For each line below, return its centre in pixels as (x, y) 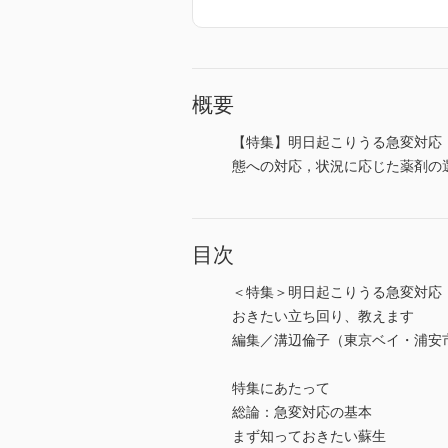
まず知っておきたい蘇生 (309, 436)
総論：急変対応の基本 (302, 412)
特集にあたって (281, 388)
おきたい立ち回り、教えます (323, 316)
